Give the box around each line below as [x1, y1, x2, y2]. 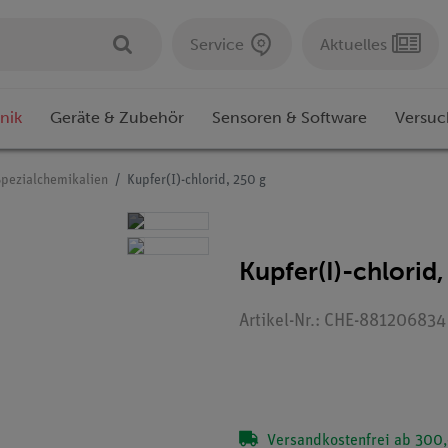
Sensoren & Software [212, 108, 367, 128]
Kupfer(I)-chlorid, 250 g [127, 173, 266, 189]
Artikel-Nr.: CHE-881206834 [239, 312, 446, 332]
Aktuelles [320, 34, 387, 54]
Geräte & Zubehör [50, 108, 184, 128]
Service [190, 34, 244, 54]
